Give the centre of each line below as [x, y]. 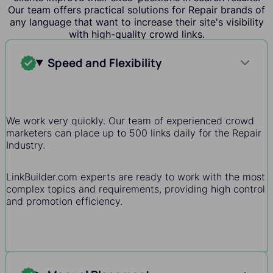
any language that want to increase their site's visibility [136, 22]
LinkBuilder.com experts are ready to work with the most [136, 177]
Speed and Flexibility [105, 63]
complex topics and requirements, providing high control [136, 189]
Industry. [26, 145]
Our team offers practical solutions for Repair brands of [136, 10]
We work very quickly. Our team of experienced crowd [130, 121]
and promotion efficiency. [64, 201]
